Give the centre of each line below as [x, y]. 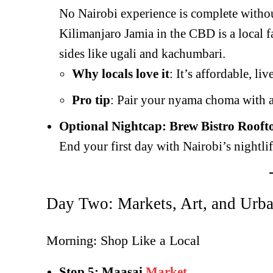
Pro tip [91, 100]
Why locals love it [121, 74]
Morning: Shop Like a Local [123, 241]
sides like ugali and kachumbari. [142, 54]
